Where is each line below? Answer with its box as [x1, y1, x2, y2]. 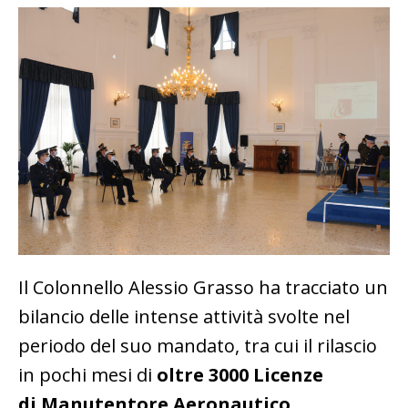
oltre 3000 [157, 362, 249, 388]
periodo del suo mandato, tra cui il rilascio [18, 333, 377, 359]
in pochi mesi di [18, 362, 157, 388]
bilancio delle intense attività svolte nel [18, 304, 350, 330]
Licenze [253, 362, 323, 388]
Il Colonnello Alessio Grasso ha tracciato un [18, 275, 388, 301]
